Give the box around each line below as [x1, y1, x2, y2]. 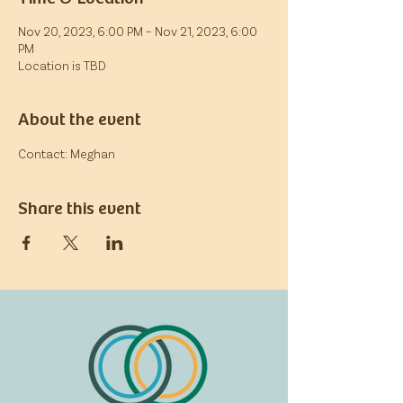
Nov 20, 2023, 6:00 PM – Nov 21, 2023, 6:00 [18, 23, 257, 39]
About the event [18, 104, 141, 131]
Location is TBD [18, 58, 106, 73]
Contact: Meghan [18, 146, 115, 161]
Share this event [18, 193, 141, 220]
